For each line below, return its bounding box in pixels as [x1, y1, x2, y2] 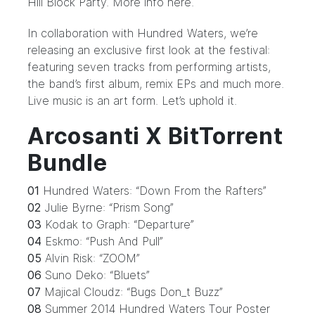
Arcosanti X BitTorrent [27, 122, 283, 150]
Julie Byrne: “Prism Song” [41, 200, 174, 214]
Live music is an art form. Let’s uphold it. [27, 94, 237, 108]
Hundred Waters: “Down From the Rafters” [39, 184, 266, 198]
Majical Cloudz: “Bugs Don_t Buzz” [41, 285, 223, 299]
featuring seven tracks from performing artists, [27, 60, 271, 74]
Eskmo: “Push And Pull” [41, 234, 163, 248]
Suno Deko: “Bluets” [41, 268, 150, 282]
